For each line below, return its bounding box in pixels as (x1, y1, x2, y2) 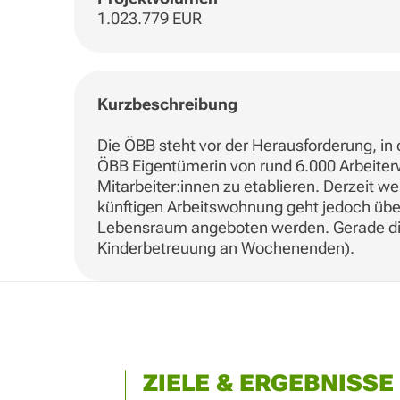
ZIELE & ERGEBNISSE (142, 369, 394, 396)
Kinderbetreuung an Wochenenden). (96, 237, 354, 257)
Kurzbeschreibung (96, 94, 237, 113)
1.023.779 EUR (96, 9, 202, 29)
